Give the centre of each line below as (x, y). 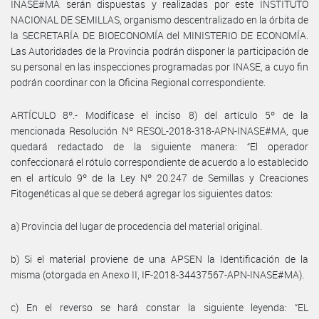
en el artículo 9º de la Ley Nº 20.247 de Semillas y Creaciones (159, 177)
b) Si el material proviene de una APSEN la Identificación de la (159, 258)
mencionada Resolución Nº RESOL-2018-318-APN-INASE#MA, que (159, 130)
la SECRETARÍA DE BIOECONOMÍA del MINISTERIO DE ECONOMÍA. (159, 35)
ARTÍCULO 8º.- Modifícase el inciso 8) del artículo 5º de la (159, 115)
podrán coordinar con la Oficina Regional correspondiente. (138, 82)
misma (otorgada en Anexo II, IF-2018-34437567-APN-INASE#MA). (157, 274)
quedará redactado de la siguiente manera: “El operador (159, 146)
